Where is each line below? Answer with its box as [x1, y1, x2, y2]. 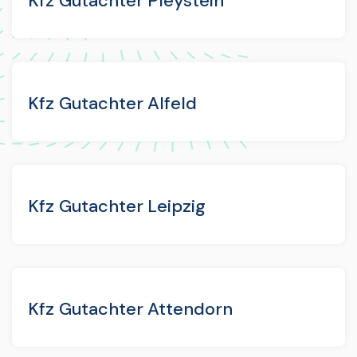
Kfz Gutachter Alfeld [28, 91, 198, 115]
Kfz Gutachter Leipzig [28, 194, 206, 218]
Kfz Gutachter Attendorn [28, 296, 233, 320]
